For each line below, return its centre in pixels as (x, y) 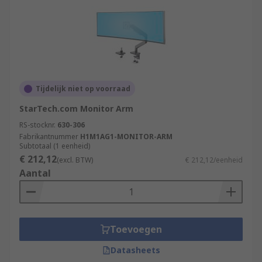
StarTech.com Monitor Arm (76, 108)
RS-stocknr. (37, 125)
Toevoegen (136, 229)
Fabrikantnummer (49, 137)
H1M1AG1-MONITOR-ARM (126, 137)
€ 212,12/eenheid (214, 160)
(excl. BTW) (75, 160)
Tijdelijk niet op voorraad (83, 89)
